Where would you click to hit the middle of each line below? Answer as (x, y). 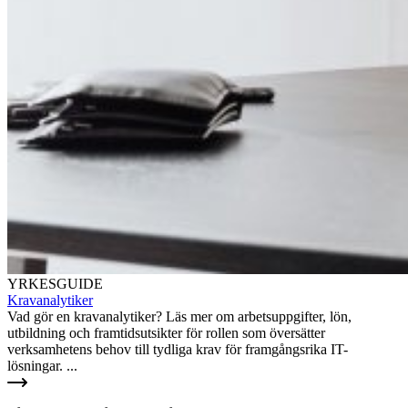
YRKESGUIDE (55, 284)
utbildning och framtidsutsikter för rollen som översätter (166, 333)
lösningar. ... (42, 366)
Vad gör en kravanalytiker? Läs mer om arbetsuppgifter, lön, (179, 317)
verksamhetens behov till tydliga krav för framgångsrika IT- (178, 350)
